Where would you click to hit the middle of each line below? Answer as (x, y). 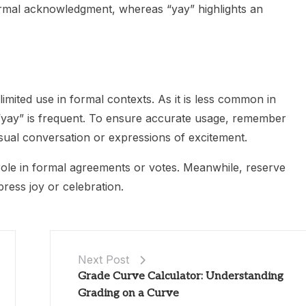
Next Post (104, 259)
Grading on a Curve (129, 293)
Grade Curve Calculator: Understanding (181, 276)
